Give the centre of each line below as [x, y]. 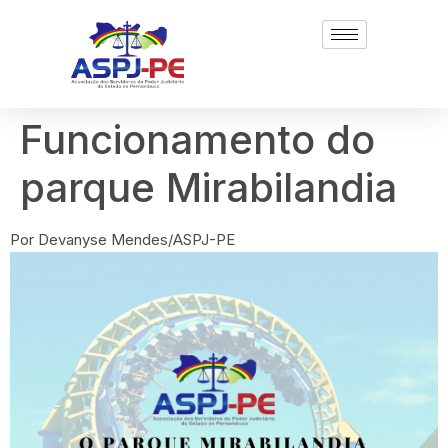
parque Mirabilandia [208, 187]
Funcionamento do [197, 139]
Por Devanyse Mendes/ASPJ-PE [122, 239]
